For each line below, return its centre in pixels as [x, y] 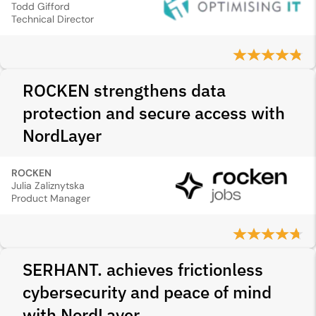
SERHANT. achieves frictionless [143, 269]
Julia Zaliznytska [48, 186]
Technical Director [53, 19]
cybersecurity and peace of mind [147, 292]
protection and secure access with [154, 113]
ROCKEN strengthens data [124, 90]
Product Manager [51, 198]
